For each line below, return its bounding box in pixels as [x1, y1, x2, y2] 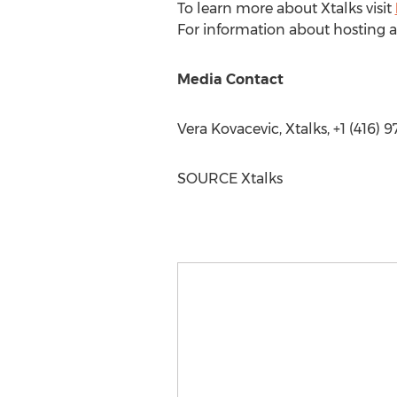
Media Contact [176, 71, 284, 88]
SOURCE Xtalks [176, 170, 283, 187]
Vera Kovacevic [176, 121, 279, 137]
